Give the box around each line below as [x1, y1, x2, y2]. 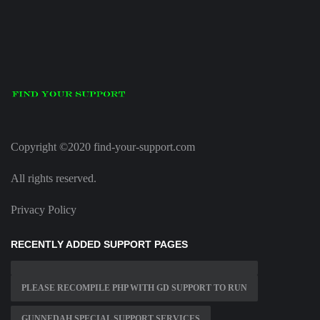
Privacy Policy [11, 204, 76, 216]
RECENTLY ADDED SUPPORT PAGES [11, 239, 188, 251]
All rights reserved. [11, 172, 96, 185]
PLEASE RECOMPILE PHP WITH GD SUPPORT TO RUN [21, 283, 247, 294]
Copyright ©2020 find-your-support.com [11, 141, 195, 154]
